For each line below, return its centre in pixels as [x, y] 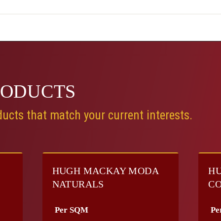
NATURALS [78, 184]
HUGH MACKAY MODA [105, 171]
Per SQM [71, 210]
